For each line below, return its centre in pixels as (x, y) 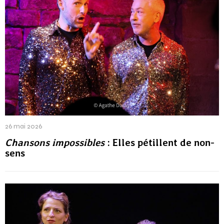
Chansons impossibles (55, 142)
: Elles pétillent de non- (159, 142)
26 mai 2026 (23, 126)
